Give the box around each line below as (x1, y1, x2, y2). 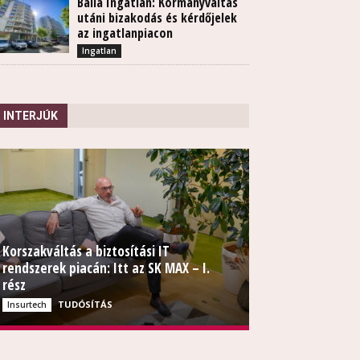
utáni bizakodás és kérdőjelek (77, 9, 237, 27)
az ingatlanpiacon (77, 24, 173, 43)
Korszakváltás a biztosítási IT (2, 242, 170, 261)
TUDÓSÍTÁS (58, 298, 112, 311)
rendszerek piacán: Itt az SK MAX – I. (2, 259, 210, 278)
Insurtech (7, 299, 47, 311)
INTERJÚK (3, 109, 58, 123)
